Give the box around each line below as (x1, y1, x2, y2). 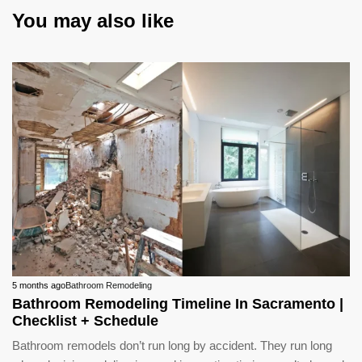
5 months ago (12, 280, 65, 290)
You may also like (12, 10, 174, 32)
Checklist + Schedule (12, 312, 158, 329)
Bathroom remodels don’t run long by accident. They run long (12, 338, 332, 352)
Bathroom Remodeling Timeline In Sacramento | (12, 295, 343, 312)
